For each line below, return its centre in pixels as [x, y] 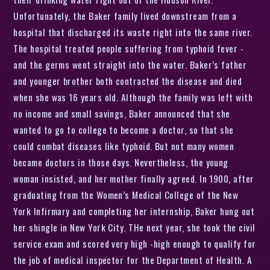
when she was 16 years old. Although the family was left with [133, 97]
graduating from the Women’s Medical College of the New [126, 194]
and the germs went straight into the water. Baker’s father [130, 64]
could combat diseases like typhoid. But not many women [124, 146]
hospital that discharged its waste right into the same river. [133, 32]
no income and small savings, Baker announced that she [122, 113]
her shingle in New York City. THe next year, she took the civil [134, 227]
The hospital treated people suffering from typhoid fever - [129, 48]
